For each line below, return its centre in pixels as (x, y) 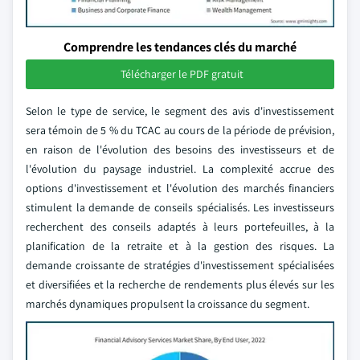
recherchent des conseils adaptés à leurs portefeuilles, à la (180, 227)
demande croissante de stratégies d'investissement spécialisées (180, 265)
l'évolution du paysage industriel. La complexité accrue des (180, 169)
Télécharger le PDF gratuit (182, 74)
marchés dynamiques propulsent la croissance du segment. (168, 304)
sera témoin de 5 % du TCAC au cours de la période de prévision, (180, 130)
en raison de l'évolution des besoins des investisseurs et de (180, 149)
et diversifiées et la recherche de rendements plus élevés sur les (180, 284)
